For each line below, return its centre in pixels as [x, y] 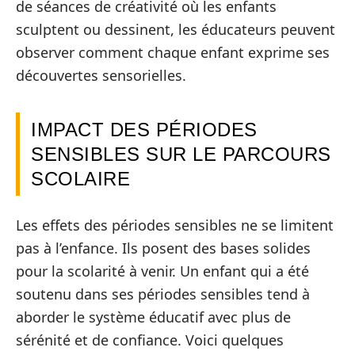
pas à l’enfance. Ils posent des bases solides [163, 248]
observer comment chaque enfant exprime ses [173, 53]
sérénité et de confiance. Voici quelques [150, 340]
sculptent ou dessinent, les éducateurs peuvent [176, 30]
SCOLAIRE [80, 179]
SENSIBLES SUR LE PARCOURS [181, 155]
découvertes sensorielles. [101, 76]
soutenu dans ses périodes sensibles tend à [163, 294]
